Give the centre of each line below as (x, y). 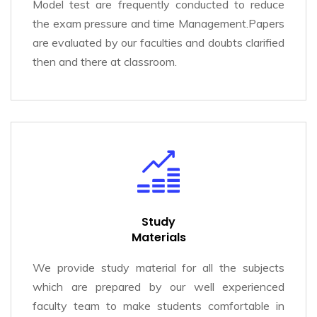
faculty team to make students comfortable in (158, 306)
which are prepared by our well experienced (158, 287)
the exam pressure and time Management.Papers (158, 23)
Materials (158, 237)
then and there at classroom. (105, 62)
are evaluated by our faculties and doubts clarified (158, 42)
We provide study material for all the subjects (158, 267)
